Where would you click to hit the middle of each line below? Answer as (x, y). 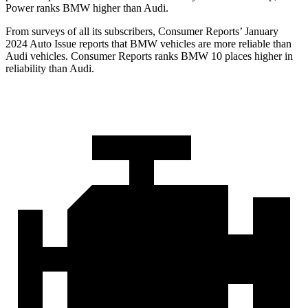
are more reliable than (243, 44)
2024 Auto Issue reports (58, 44)
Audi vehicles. (38, 56)
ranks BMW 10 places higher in (222, 56)
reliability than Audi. (50, 69)
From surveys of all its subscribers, (82, 32)
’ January (259, 32)
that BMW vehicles (153, 44)
